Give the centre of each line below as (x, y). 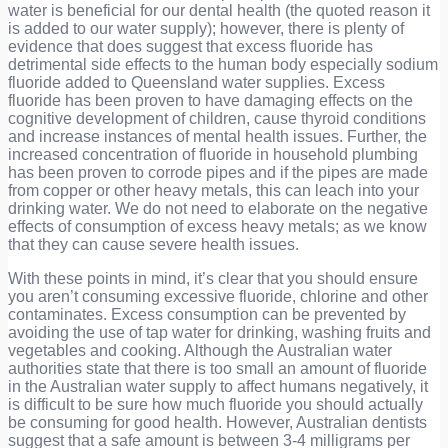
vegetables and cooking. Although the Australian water (200, 351)
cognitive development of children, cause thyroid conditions (217, 119)
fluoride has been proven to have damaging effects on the (210, 101)
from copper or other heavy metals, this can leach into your (213, 191)
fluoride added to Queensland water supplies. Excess (196, 83)
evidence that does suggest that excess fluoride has (190, 47)
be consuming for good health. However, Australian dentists (217, 423)
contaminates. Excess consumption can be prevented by (207, 315)
